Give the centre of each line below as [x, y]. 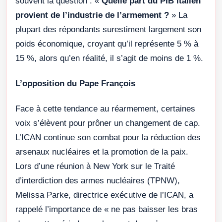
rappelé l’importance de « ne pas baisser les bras [107, 210]
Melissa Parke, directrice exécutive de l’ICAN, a [104, 195]
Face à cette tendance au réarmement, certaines [105, 109]
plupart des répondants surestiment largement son [108, 30]
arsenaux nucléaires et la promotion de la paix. [102, 152]
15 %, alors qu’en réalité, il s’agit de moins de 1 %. [109, 58]
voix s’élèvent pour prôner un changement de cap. [108, 123]
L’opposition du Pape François [75, 84]
